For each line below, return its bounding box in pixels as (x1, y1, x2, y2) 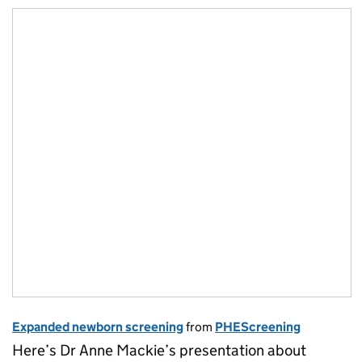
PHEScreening (215, 318, 301, 335)
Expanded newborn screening (12, 318, 183, 335)
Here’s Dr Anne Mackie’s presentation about (12, 340, 306, 360)
